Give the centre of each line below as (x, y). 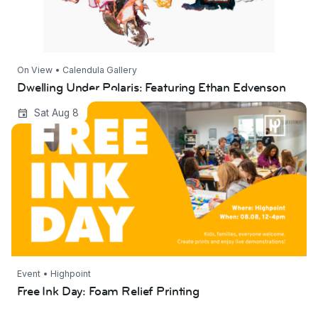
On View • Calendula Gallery (77, 70)
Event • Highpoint (54, 273)
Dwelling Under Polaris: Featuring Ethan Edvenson (152, 87)
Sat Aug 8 (56, 113)
